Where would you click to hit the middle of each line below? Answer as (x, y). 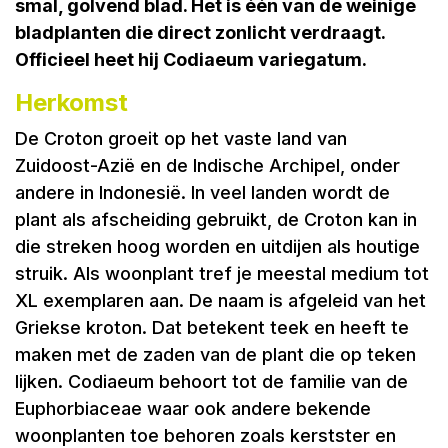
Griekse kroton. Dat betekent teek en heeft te (212, 327)
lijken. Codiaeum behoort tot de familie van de (211, 381)
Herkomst (74, 102)
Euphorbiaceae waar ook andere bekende (193, 408)
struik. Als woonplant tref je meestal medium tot (222, 273)
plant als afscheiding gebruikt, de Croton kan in (216, 219)
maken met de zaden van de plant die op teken (215, 354)
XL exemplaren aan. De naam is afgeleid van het (220, 300)
